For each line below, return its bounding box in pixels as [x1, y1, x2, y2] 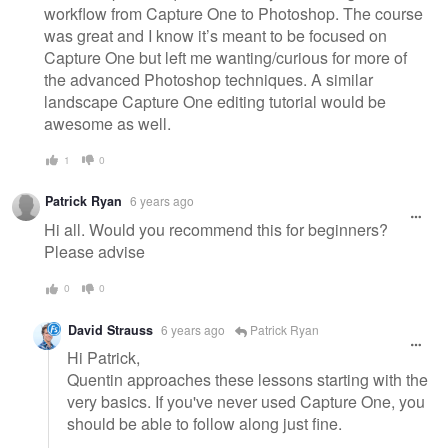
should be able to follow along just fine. [67, 412, 342, 436]
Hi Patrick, [67, 346, 140, 370]
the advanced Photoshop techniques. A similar [44, 67, 373, 91]
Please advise [44, 240, 145, 263]
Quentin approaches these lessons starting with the [67, 368, 428, 392]
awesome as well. [44, 111, 171, 135]
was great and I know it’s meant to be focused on [44, 23, 387, 47]
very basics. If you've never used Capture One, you [67, 390, 425, 414]
